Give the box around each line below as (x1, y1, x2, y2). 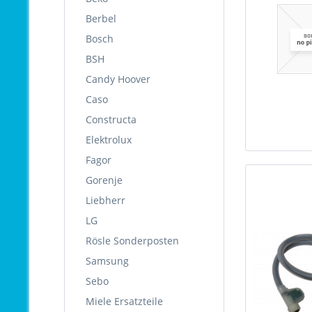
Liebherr (86, 194, 125, 207)
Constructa (86, 113, 136, 126)
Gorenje (86, 173, 123, 187)
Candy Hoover (86, 72, 150, 86)
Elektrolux (86, 133, 132, 146)
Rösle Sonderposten (86, 234, 179, 247)
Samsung (86, 254, 129, 267)
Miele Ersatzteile (86, 295, 163, 308)
